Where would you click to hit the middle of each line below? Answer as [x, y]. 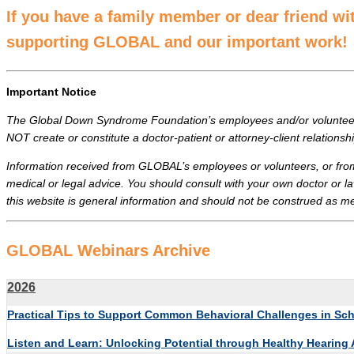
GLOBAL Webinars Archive [108, 250]
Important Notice [51, 91]
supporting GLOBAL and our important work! [177, 41]
